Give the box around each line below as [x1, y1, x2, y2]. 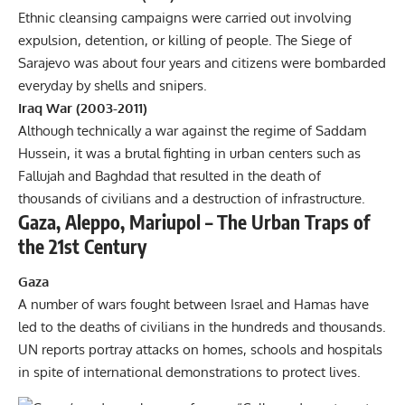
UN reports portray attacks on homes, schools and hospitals [18, 341, 382, 359]
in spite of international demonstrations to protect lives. [18, 363, 361, 381]
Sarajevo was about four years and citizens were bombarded [18, 53, 386, 71]
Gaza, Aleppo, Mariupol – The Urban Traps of [18, 209, 370, 234]
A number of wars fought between [18, 296, 231, 314]
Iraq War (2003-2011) [18, 99, 147, 117]
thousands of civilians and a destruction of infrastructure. [18, 189, 365, 207]
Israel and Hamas [231, 296, 336, 314]
